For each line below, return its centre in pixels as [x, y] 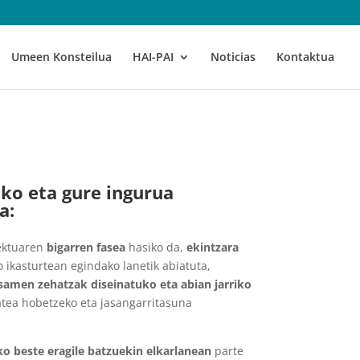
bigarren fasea [86, 247]
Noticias [233, 57]
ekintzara [212, 247]
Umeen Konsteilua [61, 57]
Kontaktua [305, 57]
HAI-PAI [153, 57]
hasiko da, [155, 247]
